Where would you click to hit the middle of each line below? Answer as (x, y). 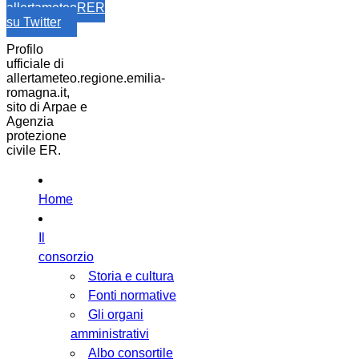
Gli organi (116, 315)
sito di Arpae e (47, 107)
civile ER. (34, 151)
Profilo (25, 50)
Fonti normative (132, 296)
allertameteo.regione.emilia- (86, 79)
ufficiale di (35, 64)
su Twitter (34, 22)
